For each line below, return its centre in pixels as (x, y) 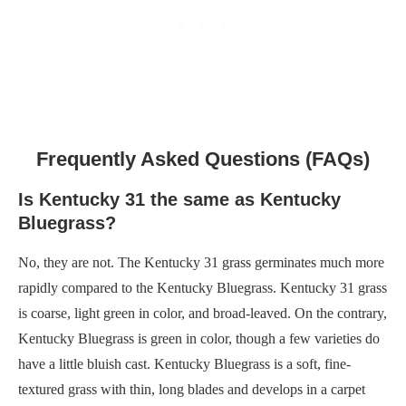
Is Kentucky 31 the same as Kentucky (179, 199)
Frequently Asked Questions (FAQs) (203, 159)
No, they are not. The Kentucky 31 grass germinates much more (201, 262)
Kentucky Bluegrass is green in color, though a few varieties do (199, 338)
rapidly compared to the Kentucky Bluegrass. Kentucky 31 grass (203, 287)
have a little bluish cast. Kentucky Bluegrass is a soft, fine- (184, 363)
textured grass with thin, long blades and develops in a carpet (192, 389)
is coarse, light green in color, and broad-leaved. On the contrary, (203, 313)
